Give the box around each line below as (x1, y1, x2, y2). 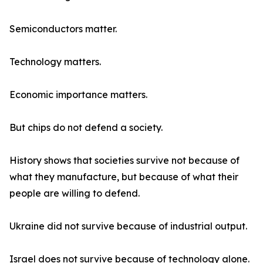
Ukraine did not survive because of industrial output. (9, 220, 247, 232)
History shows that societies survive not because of (9, 154, 240, 167)
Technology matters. (9, 56, 101, 68)
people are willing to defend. (9, 187, 140, 200)
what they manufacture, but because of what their (9, 171, 238, 183)
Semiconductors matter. (9, 23, 117, 35)
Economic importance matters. (9, 89, 147, 101)
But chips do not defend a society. (9, 122, 163, 134)
